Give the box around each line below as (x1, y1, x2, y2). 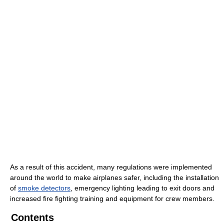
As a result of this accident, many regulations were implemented (10, 163, 212, 171)
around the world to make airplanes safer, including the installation (10, 173, 219, 182)
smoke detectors (18, 184, 70, 192)
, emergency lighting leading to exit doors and (70, 184, 214, 192)
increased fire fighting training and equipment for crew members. (10, 194, 214, 203)
